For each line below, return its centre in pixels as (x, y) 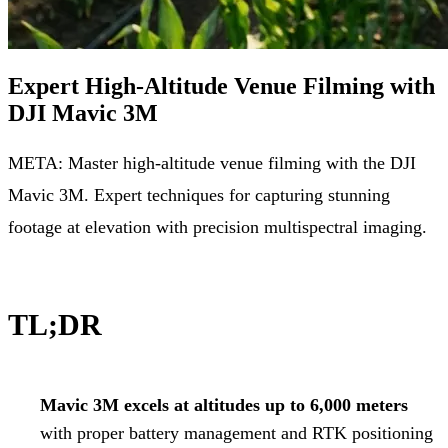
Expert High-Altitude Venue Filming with (221, 85)
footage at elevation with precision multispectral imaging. (217, 226)
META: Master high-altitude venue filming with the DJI (212, 162)
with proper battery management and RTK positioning (236, 432)
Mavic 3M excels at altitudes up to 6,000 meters (224, 404)
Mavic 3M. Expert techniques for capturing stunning (199, 194)
